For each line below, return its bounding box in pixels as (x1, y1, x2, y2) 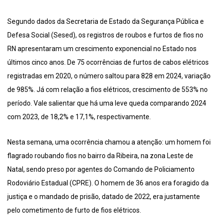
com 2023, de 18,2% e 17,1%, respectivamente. (7, 113, 151, 121)
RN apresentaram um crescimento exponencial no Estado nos (7, 45, 197, 53)
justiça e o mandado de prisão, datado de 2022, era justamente (7, 193, 200, 201)
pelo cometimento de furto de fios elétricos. (7, 206, 141, 215)
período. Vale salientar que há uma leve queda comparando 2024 (7, 99, 206, 108)
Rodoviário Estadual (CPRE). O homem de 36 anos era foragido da (7, 179, 209, 187)
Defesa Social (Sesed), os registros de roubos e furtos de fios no (7, 31, 203, 39)
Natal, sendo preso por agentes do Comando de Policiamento (7, 165, 195, 174)
